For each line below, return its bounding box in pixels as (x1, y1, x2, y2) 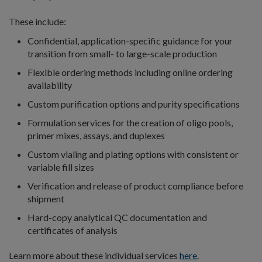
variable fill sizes (27, 161, 94, 173)
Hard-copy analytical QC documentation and (27, 211, 207, 223)
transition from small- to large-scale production (27, 47, 217, 59)
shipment (27, 192, 64, 204)
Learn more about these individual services (9, 249, 180, 261)
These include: (9, 15, 66, 27)
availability (27, 79, 72, 91)
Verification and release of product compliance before (27, 180, 243, 191)
